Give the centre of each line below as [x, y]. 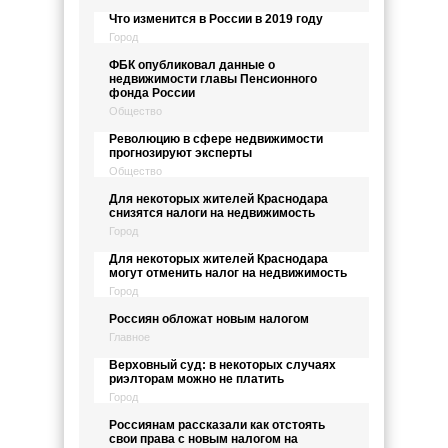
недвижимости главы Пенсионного [213, 79]
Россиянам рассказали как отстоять [217, 425]
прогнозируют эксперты [180, 153]
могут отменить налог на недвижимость [228, 273]
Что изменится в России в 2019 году [216, 19]
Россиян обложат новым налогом [209, 319]
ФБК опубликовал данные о [192, 65]
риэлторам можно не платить [196, 379]
